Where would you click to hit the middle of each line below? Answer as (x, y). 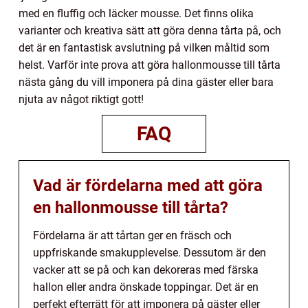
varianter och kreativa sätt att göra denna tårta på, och (150, 30)
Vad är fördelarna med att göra (148, 185)
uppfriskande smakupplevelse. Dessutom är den (150, 252)
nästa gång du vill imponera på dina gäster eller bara (146, 82)
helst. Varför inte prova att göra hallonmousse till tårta (150, 65)
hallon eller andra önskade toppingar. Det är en (146, 287)
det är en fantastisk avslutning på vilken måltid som (144, 47)
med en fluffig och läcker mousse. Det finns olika (136, 13)
